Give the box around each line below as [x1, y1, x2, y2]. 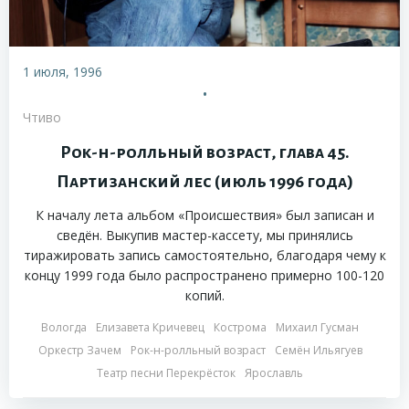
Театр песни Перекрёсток [97, 365, 236, 382]
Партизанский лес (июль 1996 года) [56, 173, 353, 192]
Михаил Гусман [276, 320, 359, 336]
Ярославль [245, 365, 303, 382]
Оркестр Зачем [37, 342, 121, 359]
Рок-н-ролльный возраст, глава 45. [59, 143, 350, 163]
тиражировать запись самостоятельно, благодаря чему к [23, 246, 386, 265]
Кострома [214, 320, 267, 336]
